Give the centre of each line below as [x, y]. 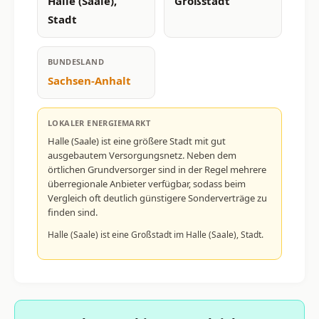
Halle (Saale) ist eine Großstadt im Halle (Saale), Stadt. [156, 234]
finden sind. [73, 212]
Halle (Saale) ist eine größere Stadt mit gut [137, 141]
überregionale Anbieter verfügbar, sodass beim [147, 183]
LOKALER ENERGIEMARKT [99, 122]
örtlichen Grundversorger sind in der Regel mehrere [157, 169]
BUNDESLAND [76, 61]
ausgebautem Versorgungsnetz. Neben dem [142, 155]
